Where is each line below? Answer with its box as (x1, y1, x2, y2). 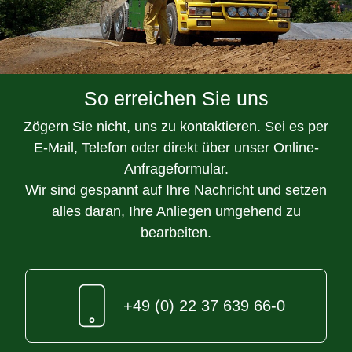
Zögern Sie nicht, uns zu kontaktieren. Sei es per (24, 119, 328, 135)
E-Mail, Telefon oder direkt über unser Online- (33, 140, 319, 156)
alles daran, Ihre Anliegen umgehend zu (51, 203, 301, 220)
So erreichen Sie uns (83, 87, 269, 110)
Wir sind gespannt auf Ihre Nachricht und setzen (25, 182, 327, 199)
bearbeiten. (141, 225, 211, 241)
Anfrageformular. (123, 161, 229, 178)
